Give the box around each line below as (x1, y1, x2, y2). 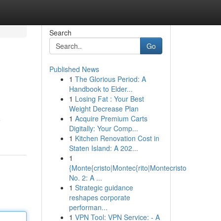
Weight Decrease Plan (69, 104, 139, 113)
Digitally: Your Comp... (69, 123, 138, 133)
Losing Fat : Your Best (74, 94, 144, 104)
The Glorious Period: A (74, 74, 146, 84)
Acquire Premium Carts (74, 113, 147, 123)
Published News (49, 64, 99, 74)
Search (49, 28, 72, 37)
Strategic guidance (74, 183, 133, 192)
